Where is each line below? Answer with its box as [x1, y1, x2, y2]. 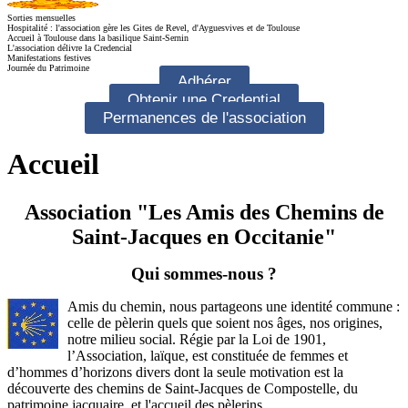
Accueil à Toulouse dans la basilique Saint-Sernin [7, 33, 189, 44]
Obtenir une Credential [127, 91, 280, 109]
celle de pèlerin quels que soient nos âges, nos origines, [67, 315, 382, 331]
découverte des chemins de [7, 381, 165, 397]
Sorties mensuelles [7, 13, 76, 24]
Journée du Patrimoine [7, 63, 89, 74]
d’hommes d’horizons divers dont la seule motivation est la [7, 364, 343, 381]
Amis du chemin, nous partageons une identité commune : [67, 299, 400, 315]
